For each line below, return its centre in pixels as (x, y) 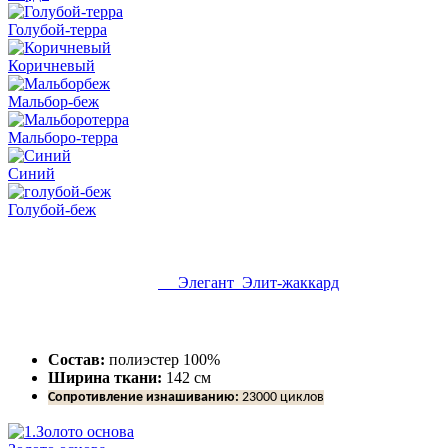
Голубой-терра (57, 29)
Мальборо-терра (63, 137)
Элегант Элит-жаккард (248, 283)
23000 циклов (281, 397)
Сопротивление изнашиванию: (143, 397)
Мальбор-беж (53, 101)
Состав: (76, 359)
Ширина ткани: (105, 377)
